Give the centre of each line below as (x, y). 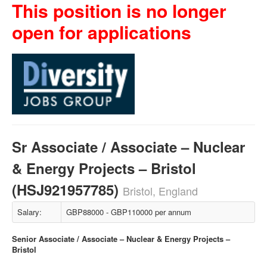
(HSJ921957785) (67, 190)
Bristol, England (160, 191)
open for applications (102, 32)
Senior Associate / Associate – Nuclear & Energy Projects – (121, 239)
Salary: (30, 212)
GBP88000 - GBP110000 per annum (129, 212)
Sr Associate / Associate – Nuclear (128, 147)
